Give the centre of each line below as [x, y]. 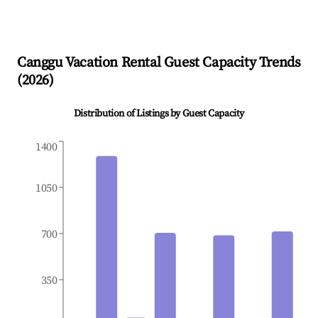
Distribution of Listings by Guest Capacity [159, 114]
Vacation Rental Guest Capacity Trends [182, 63]
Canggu [40, 63]
